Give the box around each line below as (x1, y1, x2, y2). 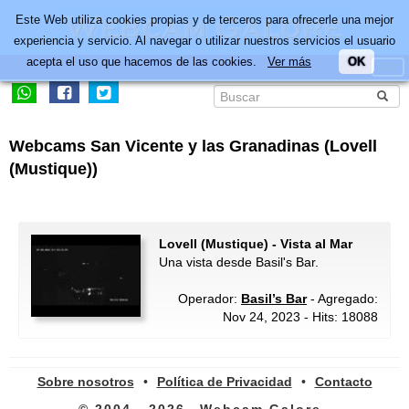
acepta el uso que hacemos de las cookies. (26, 55, 267, 68)
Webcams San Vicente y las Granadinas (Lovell (9, 137, 377, 155)
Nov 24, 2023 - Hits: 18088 (223, 309, 378, 324)
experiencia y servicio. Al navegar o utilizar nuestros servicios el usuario (14, 34, 395, 47)
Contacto (314, 374, 372, 389)
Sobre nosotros (37, 374, 134, 389)
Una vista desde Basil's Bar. (159, 255, 319, 269)
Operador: (178, 291, 241, 306)
